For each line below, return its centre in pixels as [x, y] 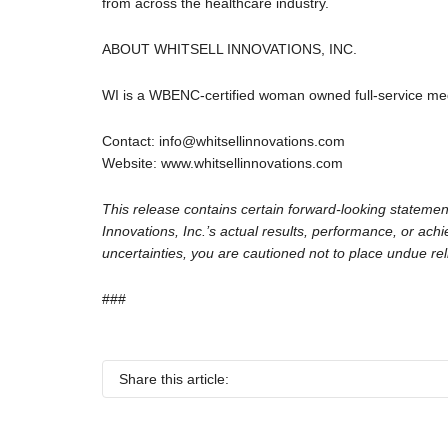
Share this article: [174, 379]
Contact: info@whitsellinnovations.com [223, 141]
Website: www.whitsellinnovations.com [222, 163]
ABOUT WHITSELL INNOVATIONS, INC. [229, 49]
